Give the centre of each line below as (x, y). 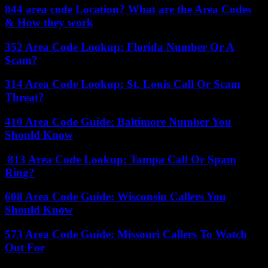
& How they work (49, 22)
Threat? (25, 98)
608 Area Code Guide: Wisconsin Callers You (115, 197)
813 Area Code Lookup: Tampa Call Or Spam (121, 159)
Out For (25, 248)
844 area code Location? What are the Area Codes (128, 9)
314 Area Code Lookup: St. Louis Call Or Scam (123, 84)
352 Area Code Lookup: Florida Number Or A (120, 47)
